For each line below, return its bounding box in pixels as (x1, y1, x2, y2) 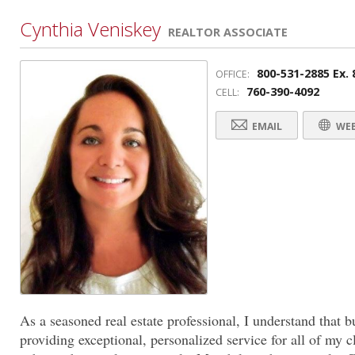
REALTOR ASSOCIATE (168, 25, 288, 40)
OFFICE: (216, 67, 250, 81)
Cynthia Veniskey (20, 16, 161, 42)
